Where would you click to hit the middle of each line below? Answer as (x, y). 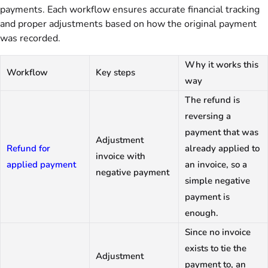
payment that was (222, 132)
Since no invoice (218, 232)
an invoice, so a (216, 165)
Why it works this (222, 65)
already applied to (222, 148)
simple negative (217, 181)
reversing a (208, 116)
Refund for (28, 148)
